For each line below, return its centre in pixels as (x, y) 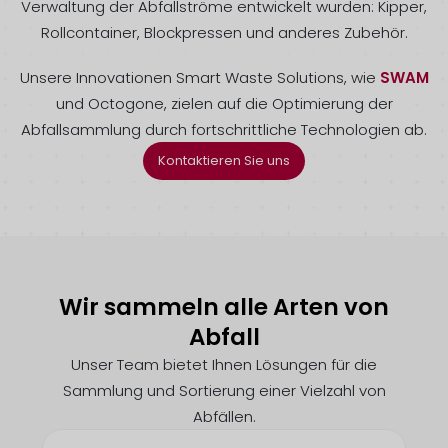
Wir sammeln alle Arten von (224, 306)
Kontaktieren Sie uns (224, 160)
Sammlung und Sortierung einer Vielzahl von (224, 390)
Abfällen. (224, 416)
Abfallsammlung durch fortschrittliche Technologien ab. (224, 130)
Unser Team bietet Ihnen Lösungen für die (224, 364)
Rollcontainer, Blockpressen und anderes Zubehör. (224, 33)
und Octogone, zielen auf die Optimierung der (224, 104)
